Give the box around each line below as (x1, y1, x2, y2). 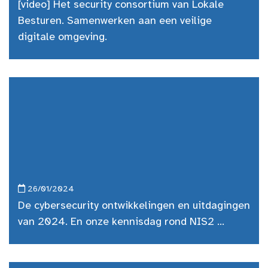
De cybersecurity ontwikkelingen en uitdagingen (18, 200, 250, 212)
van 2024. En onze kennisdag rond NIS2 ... (18, 217, 224, 228)
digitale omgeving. (18, 32, 107, 43)
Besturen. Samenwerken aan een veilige (18, 16, 212, 27)
